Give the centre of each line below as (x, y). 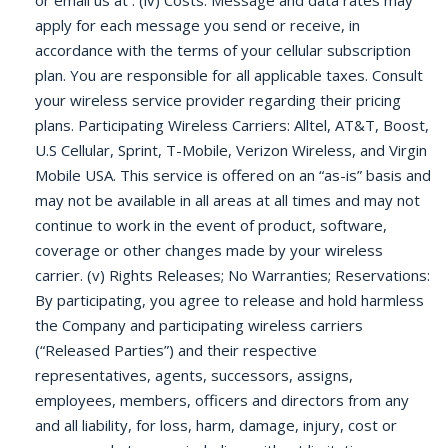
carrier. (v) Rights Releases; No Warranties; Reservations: (232, 275)
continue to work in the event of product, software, (211, 225)
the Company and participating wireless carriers (199, 325)
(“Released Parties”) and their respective (176, 350)
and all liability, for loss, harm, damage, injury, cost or (216, 425)
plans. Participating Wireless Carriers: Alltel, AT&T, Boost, (232, 125)
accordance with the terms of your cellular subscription (223, 50)
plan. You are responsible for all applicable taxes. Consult (229, 75)
